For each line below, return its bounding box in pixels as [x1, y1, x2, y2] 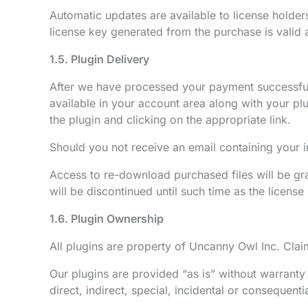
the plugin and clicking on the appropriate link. [49, 113, 291, 126]
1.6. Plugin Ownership [49, 212, 164, 225]
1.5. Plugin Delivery [49, 52, 149, 66]
